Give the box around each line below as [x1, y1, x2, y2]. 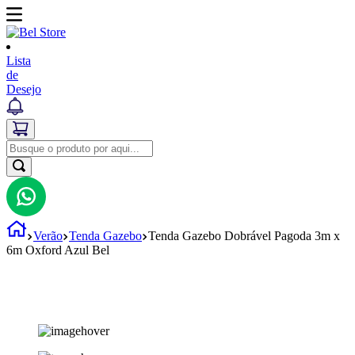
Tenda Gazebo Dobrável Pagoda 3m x [148, 229, 340, 242]
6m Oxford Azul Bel [6, 243, 109, 257]
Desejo [6, 82, 41, 96]
